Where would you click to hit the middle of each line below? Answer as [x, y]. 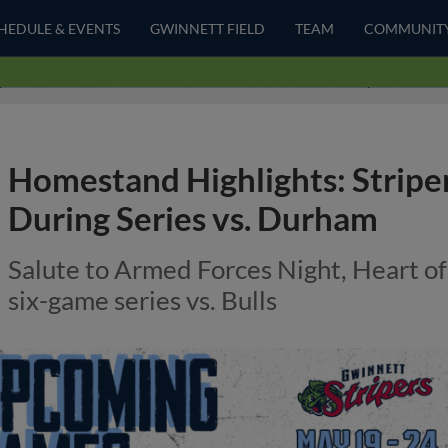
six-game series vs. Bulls [142, 300]
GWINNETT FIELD [208, 28]
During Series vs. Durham [193, 218]
